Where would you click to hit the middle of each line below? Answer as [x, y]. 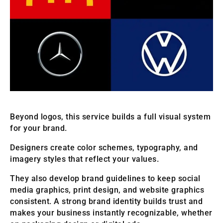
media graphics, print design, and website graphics [107, 190]
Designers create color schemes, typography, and [104, 147]
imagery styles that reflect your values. [84, 159]
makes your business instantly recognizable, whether [111, 213]
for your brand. [39, 128]
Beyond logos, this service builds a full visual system [110, 116]
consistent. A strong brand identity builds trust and [106, 201]
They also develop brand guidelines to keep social [105, 178]
